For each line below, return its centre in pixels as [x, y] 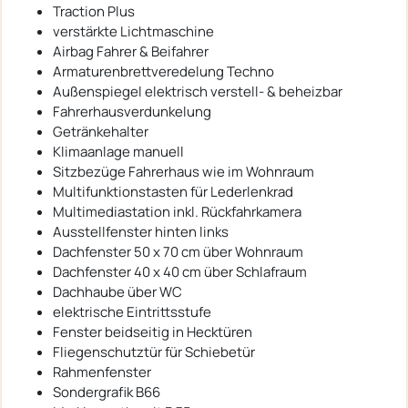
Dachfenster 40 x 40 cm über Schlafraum [180, 272]
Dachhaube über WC [117, 292]
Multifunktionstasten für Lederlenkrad [173, 192]
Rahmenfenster [102, 372]
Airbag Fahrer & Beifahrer [131, 52]
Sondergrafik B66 [107, 393]
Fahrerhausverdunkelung [132, 112]
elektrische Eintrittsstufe [132, 312]
